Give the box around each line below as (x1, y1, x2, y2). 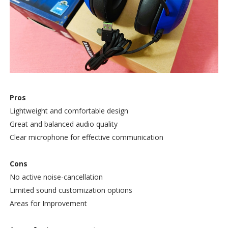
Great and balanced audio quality (9, 119, 118, 129)
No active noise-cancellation (9, 172, 103, 182)
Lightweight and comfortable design (9, 106, 128, 116)
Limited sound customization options (9, 185, 132, 195)
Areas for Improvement (9, 198, 87, 209)
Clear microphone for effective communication (9, 132, 163, 142)
